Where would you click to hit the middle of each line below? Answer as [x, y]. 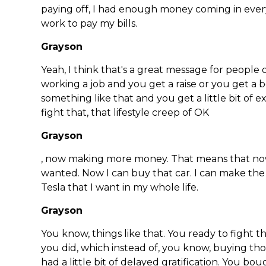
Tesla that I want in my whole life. [120, 188]
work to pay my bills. [89, 24]
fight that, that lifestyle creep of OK [125, 113]
